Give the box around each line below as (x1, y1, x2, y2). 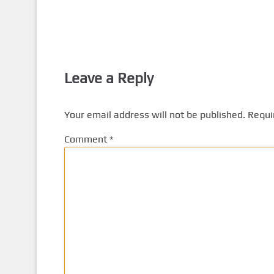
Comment (64, 133, 109, 145)
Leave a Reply (64, 69, 154, 86)
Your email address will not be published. (64, 108, 245, 120)
